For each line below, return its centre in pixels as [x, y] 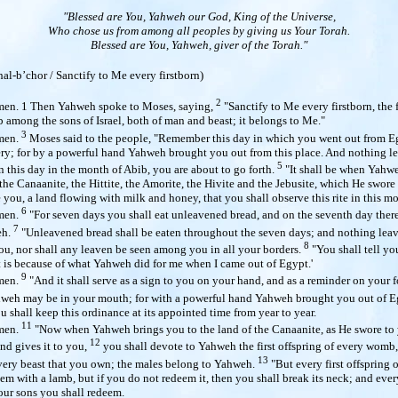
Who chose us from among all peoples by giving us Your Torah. [199, 31]
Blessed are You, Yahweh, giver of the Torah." [199, 45]
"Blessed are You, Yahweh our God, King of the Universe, [199, 16]
